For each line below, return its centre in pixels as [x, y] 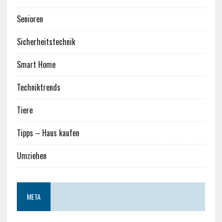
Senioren [30, 19]
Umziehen [31, 156]
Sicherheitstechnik [46, 42]
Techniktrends [38, 87]
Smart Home [36, 65]
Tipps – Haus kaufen [48, 133]
